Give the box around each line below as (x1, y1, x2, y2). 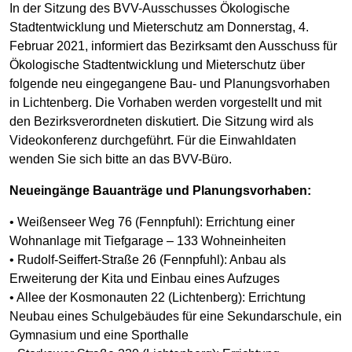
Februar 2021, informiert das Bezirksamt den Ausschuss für (9, 38, 337, 53)
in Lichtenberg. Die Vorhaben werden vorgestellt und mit (9, 95, 321, 109)
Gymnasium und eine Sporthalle (9, 328, 189, 342)
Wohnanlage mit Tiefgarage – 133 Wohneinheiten (9, 233, 286, 247)
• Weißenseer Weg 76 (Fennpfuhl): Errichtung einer (9, 214, 295, 229)
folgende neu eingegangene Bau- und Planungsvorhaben (9, 76, 330, 90)
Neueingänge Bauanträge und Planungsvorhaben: (9, 183, 311, 197)
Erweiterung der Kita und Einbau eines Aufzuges (9, 271, 280, 285)
